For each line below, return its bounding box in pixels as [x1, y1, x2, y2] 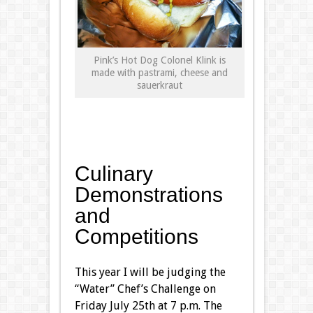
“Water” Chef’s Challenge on [74, 282, 216, 296]
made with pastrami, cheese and [91, 66, 228, 78]
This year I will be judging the [74, 265, 226, 279]
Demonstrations [74, 182, 223, 206]
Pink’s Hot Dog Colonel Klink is [93, 54, 226, 66]
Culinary [74, 161, 153, 185]
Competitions [74, 224, 198, 248]
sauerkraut [136, 79, 182, 91]
